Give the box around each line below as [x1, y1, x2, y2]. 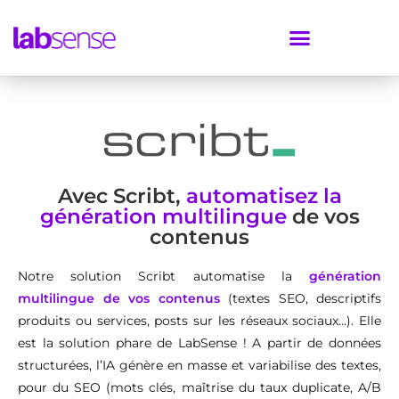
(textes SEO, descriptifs [219, 289, 381, 306]
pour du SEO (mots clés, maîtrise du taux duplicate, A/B [18, 379, 381, 395]
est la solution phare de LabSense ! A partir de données [18, 334, 381, 351]
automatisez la [185, 183, 342, 208]
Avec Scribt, [57, 183, 186, 208]
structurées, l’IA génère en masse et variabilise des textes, [18, 356, 381, 373]
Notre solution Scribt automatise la [18, 267, 309, 284]
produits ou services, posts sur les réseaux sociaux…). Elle [18, 312, 381, 329]
